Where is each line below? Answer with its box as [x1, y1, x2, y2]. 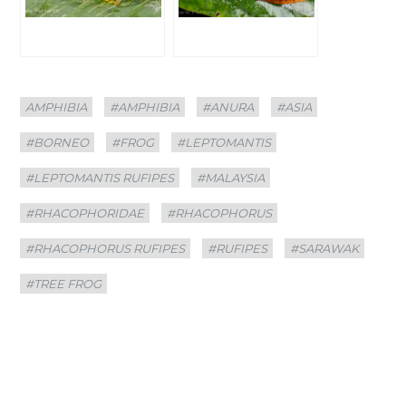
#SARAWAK [290, 240, 360, 256]
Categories [19, 89, 75, 103]
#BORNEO [25, 134, 90, 150]
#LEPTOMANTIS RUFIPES [25, 169, 175, 185]
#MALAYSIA [197, 169, 266, 185]
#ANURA [202, 99, 255, 114]
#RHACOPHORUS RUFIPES [25, 240, 186, 256]
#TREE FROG [25, 275, 102, 291]
